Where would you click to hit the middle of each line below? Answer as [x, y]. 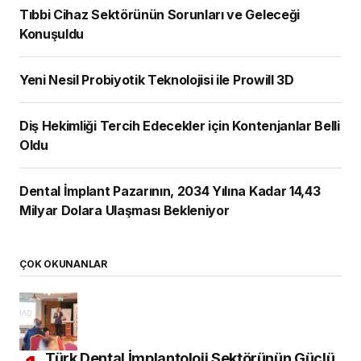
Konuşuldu [52, 34]
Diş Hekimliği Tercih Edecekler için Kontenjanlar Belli [126, 126]
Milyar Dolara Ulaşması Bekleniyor [124, 211]
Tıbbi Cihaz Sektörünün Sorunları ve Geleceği [160, 15]
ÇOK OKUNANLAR [63, 264]
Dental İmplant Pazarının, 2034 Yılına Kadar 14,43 [170, 191]
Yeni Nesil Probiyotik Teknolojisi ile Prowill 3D [157, 80]
